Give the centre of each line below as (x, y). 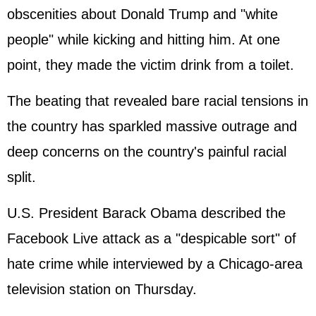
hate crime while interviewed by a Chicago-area (155, 264)
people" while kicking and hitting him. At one (144, 39)
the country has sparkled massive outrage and (152, 126)
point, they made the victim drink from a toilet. (151, 65)
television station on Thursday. (102, 289)
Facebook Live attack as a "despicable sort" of (152, 238)
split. (22, 177)
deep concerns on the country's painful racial (147, 152)
